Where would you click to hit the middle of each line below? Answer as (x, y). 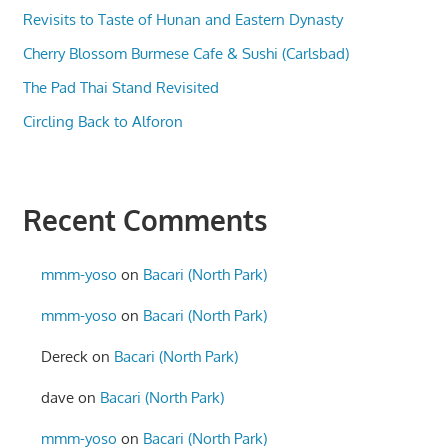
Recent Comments (144, 219)
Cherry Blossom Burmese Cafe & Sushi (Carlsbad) (185, 53)
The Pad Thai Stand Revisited (120, 87)
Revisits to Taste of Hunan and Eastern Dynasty (182, 19)
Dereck (65, 357)
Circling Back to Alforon (102, 121)
